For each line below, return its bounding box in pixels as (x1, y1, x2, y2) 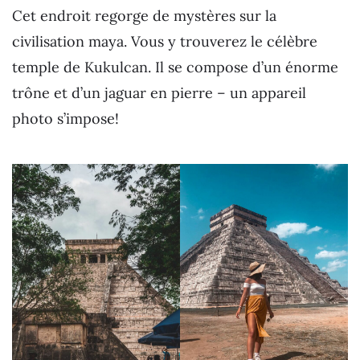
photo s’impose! (12, 108, 119, 128)
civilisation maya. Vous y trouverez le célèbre (12, 31, 317, 51)
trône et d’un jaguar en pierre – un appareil (12, 83, 306, 102)
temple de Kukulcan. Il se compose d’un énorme (12, 57, 338, 76)
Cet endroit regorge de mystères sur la (12, 6, 276, 25)
